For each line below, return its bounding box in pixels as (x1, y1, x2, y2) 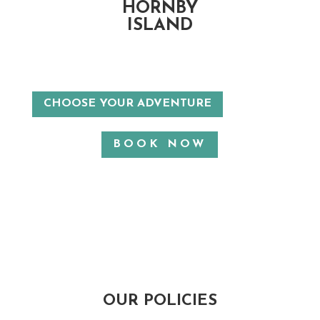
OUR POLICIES (102, 292, 217, 309)
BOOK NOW (113, 138, 207, 150)
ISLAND (126, 16, 193, 34)
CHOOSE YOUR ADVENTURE (43, 98, 211, 110)
